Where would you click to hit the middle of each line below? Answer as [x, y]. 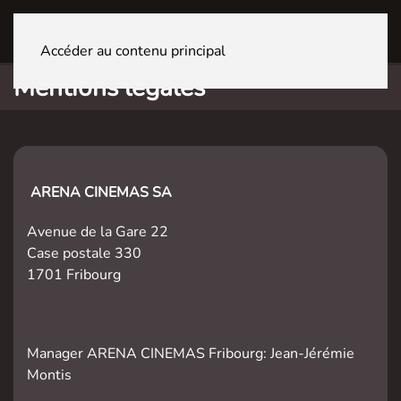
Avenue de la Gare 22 [98, 232]
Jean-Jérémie [312, 354]
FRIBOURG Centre [177, 31]
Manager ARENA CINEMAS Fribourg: [149, 354]
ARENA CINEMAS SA [101, 192]
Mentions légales [109, 88]
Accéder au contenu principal [133, 51]
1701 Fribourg [74, 275]
